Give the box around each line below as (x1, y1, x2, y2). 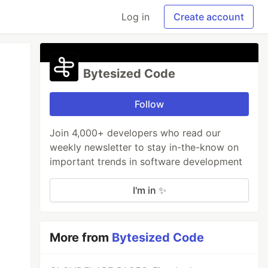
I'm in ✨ (132, 184, 166, 196)
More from (50, 230, 112, 245)
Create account (173, 11, 244, 23)
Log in (121, 11, 150, 23)
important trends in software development (50, 156, 243, 167)
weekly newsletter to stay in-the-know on (50, 141, 239, 153)
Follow (135, 98, 165, 110)
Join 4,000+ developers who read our (50, 127, 221, 139)
